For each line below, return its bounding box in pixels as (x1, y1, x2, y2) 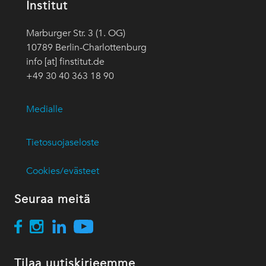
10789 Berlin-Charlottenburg (26, 42, 147, 54)
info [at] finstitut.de (26, 56, 104, 68)
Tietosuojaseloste (26, 137, 99, 149)
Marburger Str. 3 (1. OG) (26, 27, 125, 40)
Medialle (26, 103, 63, 116)
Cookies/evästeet (26, 165, 99, 178)
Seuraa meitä (14, 191, 90, 207)
